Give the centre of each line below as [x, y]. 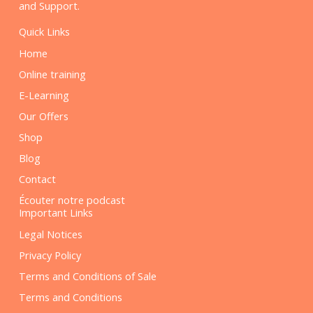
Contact [37, 179]
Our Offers [43, 116]
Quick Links [44, 31]
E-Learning [44, 95]
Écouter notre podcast [72, 199]
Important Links [56, 212]
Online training [52, 74]
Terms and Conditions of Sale [87, 276]
